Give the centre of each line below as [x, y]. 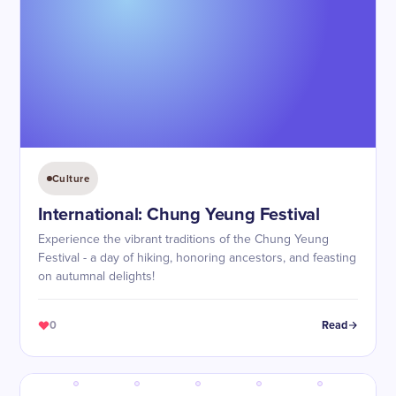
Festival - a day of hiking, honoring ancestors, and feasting [197, 258]
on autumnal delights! [96, 277]
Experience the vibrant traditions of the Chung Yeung [183, 240]
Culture [71, 179]
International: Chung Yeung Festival [179, 215]
